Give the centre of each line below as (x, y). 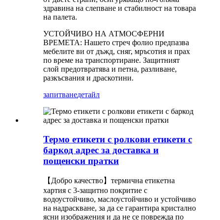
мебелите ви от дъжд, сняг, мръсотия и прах (117, 52)
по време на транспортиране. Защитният (111, 60)
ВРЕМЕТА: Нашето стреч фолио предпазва (116, 43)
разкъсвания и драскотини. (88, 78)
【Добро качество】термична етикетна (109, 180)
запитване (60, 95)
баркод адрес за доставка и (101, 150)
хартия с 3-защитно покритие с (95, 190)
